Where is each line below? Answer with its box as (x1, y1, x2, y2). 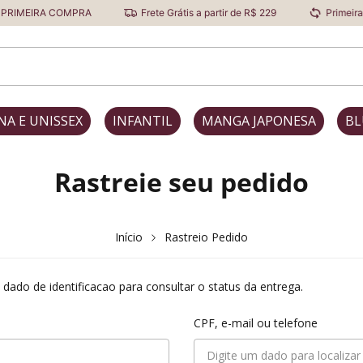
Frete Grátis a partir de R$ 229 (126, 6, 262, 19)
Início (115, 228, 143, 245)
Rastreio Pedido (164, 228, 248, 245)
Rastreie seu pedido (54, 164, 309, 199)
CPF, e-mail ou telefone (194, 314, 318, 331)
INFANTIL (112, 112, 173, 130)
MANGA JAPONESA (201, 112, 316, 130)
